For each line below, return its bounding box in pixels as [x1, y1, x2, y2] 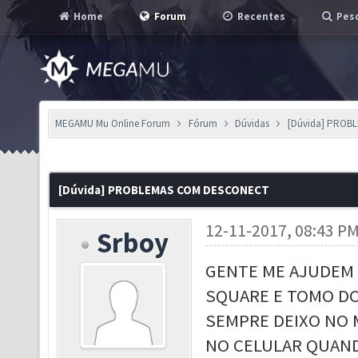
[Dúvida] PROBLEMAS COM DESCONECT [58, 182, 269, 197]
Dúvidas [235, 117, 270, 130]
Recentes [235, 10, 285, 23]
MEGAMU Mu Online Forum [55, 117, 170, 130]
